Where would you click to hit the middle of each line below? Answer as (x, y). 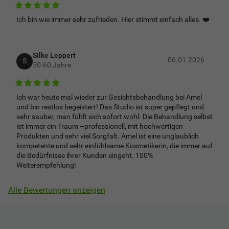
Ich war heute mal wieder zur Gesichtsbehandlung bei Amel (109, 97)
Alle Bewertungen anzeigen (57, 190)
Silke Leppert (54, 55)
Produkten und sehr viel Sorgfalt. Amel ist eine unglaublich (108, 136)
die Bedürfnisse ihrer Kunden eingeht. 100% (85, 155)
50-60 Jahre (52, 65)
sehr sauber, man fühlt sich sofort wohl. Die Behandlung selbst (114, 117)
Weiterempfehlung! (46, 165)
